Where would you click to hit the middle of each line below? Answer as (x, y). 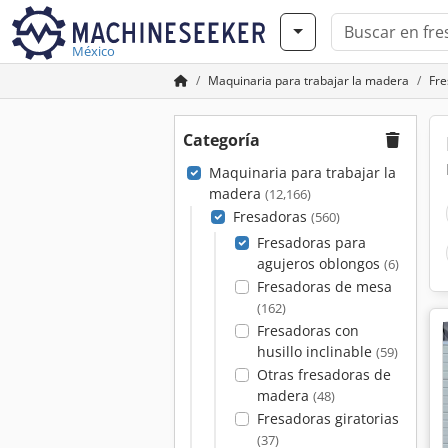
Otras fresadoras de (323, 374)
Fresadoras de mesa (324, 286)
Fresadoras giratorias (327, 418)
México (93, 51)
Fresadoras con (307, 330)
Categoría (221, 140)
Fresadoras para (311, 242)
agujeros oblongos (320, 263)
